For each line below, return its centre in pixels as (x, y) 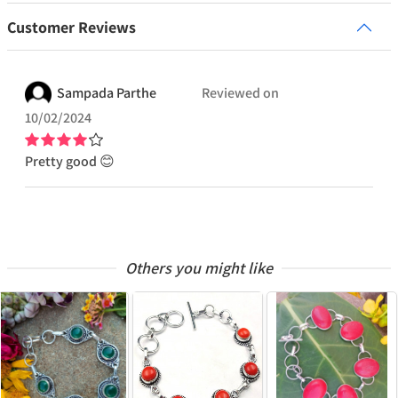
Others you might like (199, 268)
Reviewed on (240, 93)
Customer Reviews (72, 28)
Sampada (85, 93)
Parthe (136, 93)
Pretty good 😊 (70, 162)
